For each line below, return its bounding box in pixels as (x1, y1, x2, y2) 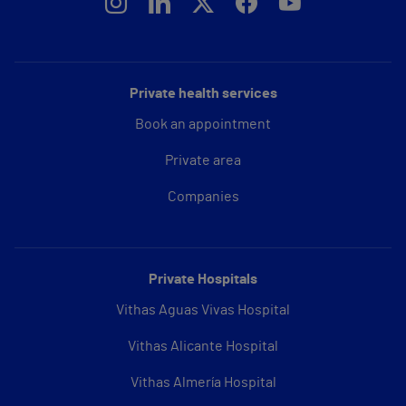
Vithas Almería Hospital (130, 374, 276, 390)
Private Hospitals (149, 271, 257, 286)
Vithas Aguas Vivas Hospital (116, 302, 290, 317)
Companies (167, 188, 239, 204)
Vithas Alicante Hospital (128, 338, 278, 353)
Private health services (129, 85, 277, 101)
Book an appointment (135, 116, 271, 131)
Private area (165, 152, 241, 168)
